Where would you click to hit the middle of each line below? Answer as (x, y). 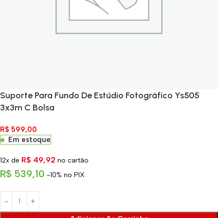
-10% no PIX (66, 175)
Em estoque (29, 139)
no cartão (73, 160)
